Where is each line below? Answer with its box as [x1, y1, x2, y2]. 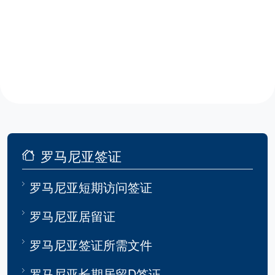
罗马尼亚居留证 [29, 207, 115, 225]
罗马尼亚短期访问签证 [29, 178, 152, 196]
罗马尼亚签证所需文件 [29, 236, 152, 254]
